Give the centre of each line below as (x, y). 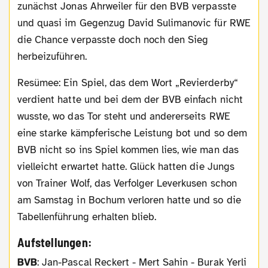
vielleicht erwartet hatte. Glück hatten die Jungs (126, 167)
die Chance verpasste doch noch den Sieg (113, 40)
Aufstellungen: (54, 243)
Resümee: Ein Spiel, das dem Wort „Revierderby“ (21, 83)
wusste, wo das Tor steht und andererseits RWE (124, 117)
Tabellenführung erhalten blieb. (87, 217)
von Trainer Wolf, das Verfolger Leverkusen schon (127, 184)
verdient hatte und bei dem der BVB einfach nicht (130, 100)
